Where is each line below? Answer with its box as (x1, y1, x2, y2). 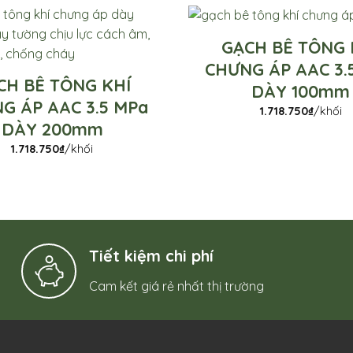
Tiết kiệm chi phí (89, 245, 214, 266)
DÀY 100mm (251, 80, 351, 102)
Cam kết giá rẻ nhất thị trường (89, 277, 265, 294)
